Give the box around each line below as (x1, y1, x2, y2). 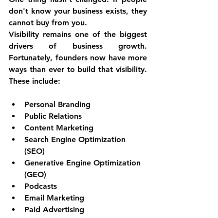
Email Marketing (24, 193, 84, 203)
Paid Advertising (24, 205, 84, 215)
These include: (9, 76, 60, 86)
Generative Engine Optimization (24, 158, 143, 168)
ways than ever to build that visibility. (9, 65, 147, 74)
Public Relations (24, 111, 82, 121)
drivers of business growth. (9, 41, 147, 51)
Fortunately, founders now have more (9, 53, 147, 63)
